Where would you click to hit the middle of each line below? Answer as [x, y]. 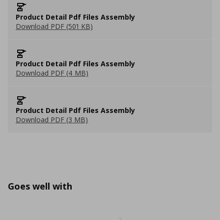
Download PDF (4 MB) [52, 73]
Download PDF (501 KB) [54, 26]
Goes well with [40, 186]
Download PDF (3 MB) [52, 120]
